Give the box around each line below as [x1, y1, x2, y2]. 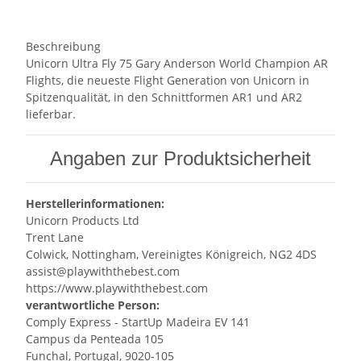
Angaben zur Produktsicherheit [50, 147, 311, 170]
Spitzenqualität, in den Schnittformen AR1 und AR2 [26, 89, 302, 106]
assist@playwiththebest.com [26, 263, 180, 280]
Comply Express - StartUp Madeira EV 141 [26, 314, 250, 330]
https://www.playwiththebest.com [26, 280, 208, 297]
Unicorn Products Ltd [26, 213, 139, 229]
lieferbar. [26, 106, 76, 122]
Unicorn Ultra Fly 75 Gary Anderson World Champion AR [26, 56, 328, 72]
